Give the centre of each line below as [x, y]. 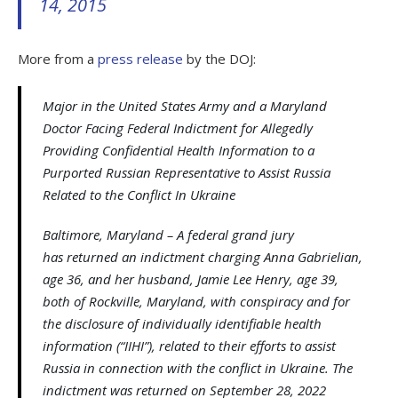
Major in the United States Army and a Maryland [185, 106]
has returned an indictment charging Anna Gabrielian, [203, 257]
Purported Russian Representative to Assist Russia [187, 173]
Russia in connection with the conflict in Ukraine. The [198, 368]
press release [140, 59]
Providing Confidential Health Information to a [179, 151]
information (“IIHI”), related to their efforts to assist [189, 346]
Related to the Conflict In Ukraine [139, 195]
